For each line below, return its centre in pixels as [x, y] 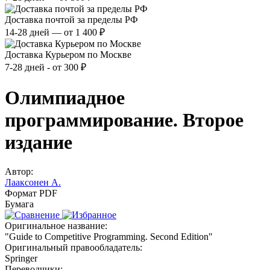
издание [39, 142]
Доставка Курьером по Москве [68, 55]
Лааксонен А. [33, 183]
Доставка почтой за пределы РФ [71, 20]
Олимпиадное [65, 97]
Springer [21, 259]
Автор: [19, 172]
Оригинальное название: [56, 226]
